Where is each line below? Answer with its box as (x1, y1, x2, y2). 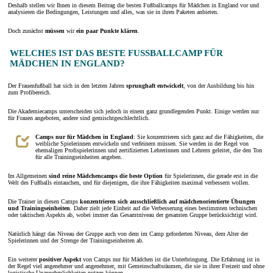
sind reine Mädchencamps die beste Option (49, 172, 163, 179)
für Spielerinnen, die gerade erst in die (163, 172, 258, 179)
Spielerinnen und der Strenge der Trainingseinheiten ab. (8, 236, 144, 244)
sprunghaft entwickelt (126, 82, 183, 89)
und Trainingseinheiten (8, 204, 70, 211)
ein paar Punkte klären (76, 27, 138, 35)
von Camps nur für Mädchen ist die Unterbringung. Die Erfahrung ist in (81, 255, 260, 263)
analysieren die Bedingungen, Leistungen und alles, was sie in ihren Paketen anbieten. (8, 9, 219, 16)
